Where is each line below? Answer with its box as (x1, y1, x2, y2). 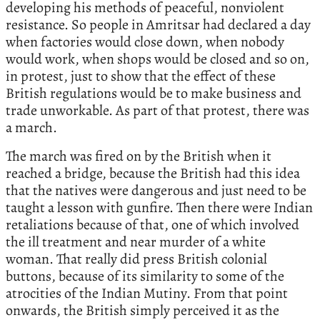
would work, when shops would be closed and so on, (6, 49, 309, 69)
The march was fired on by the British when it (6, 146, 271, 166)
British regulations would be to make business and (6, 83, 301, 103)
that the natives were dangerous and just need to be (6, 180, 306, 200)
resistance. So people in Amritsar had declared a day (6, 14, 311, 34)
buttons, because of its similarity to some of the (6, 266, 284, 286)
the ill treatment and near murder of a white (6, 231, 266, 251)
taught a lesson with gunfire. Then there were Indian (6, 197, 313, 217)
